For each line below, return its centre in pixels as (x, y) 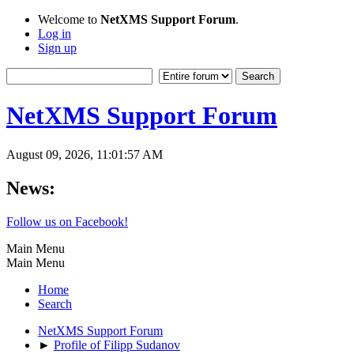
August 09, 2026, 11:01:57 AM (85, 154)
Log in (55, 34)
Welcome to (69, 19)
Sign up (57, 48)
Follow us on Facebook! (67, 221)
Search (55, 303)
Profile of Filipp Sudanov (117, 345)
